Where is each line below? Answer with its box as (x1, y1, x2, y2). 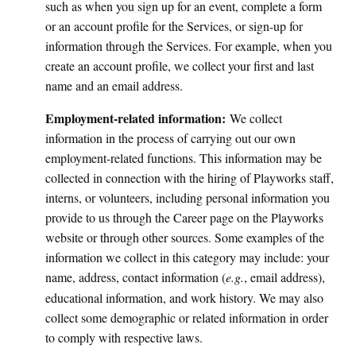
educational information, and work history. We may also (45, 289, 323, 306)
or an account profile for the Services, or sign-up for (45, 17, 303, 34)
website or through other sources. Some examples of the (45, 229, 324, 246)
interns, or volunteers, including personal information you (45, 189, 330, 206)
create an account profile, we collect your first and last (45, 57, 314, 74)
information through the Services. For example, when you (45, 37, 332, 54)
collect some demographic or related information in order (45, 309, 328, 326)
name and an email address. (45, 77, 183, 94)
